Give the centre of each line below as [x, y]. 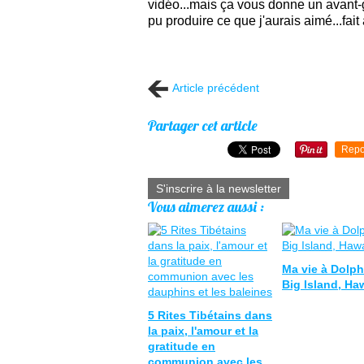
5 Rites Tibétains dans [210, 315]
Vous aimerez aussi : [206, 207]
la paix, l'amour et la [203, 331]
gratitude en [182, 346]
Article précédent [216, 88]
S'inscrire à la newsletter [219, 188]
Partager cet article [203, 126]
